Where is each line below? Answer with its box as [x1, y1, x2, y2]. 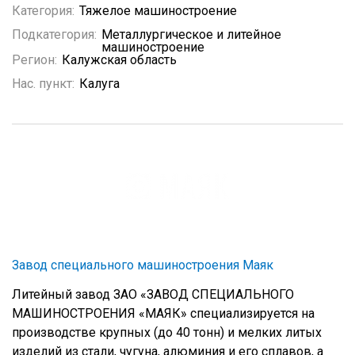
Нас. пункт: [12, 76, 74, 91]
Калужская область [62, 52, 177, 67]
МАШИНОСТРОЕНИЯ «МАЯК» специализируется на [12, 306, 315, 321]
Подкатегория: [12, 27, 97, 42]
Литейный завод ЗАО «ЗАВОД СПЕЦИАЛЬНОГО [12, 287, 294, 302]
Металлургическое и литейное [101, 27, 281, 42]
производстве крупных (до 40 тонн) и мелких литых [12, 325, 322, 340]
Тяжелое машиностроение [79, 3, 237, 18]
